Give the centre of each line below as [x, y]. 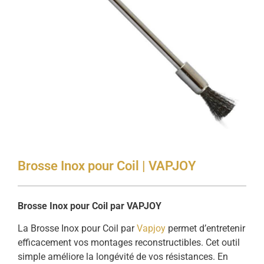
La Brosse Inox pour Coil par [77, 229]
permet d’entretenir [205, 229]
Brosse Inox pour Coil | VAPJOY [107, 166]
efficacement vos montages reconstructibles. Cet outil [129, 243]
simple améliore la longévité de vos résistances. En [123, 257]
